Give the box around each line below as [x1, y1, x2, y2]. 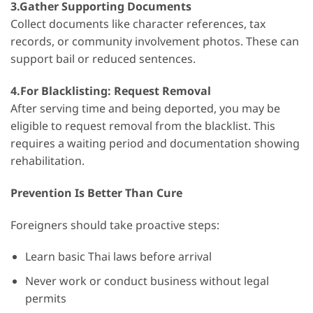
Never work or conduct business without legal [24, 272, 269, 290]
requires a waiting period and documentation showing [10, 135, 300, 152]
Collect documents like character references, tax [10, 16, 265, 34]
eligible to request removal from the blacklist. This [10, 117, 275, 135]
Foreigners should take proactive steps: [10, 217, 219, 234]
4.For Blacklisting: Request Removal [10, 82, 211, 100]
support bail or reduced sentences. [10, 51, 196, 68]
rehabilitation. [10, 152, 85, 170]
